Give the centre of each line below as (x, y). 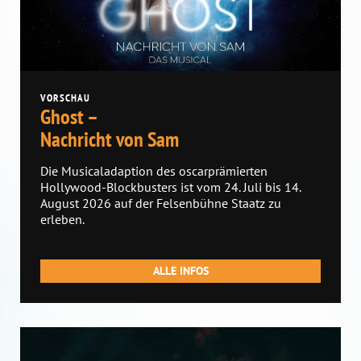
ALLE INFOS (180, 270)
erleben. (62, 219)
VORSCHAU (65, 98)
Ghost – (69, 116)
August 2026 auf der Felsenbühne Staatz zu (161, 203)
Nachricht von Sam (110, 139)
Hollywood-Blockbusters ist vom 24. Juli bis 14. (170, 187)
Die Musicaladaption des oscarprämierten (154, 170)
